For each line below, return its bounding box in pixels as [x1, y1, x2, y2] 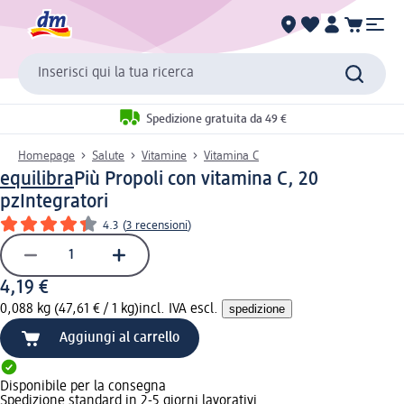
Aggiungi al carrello [60, 330, 179, 345]
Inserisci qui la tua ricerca [38, 66, 194, 81]
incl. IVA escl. [139, 301, 222, 317]
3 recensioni [126, 218, 188, 232]
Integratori [20, 191, 108, 212]
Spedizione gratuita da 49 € [145, 113, 287, 126]
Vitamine [142, 149, 187, 162]
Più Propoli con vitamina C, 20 [74, 169, 318, 189]
